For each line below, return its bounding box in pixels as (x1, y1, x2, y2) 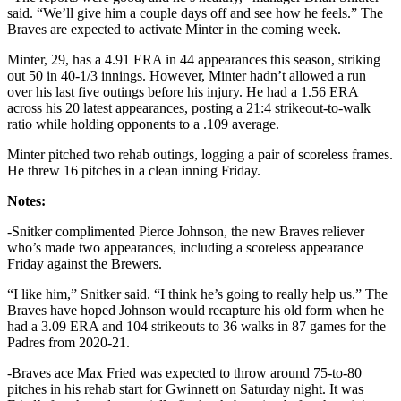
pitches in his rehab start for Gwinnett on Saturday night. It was (7, 381, 363, 397)
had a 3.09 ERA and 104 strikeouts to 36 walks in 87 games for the (7, 319, 386, 335)
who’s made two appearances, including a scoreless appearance (7, 240, 363, 256)
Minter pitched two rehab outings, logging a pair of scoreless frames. (7, 147, 393, 163)
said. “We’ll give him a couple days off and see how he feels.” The (7, 5, 383, 21)
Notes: (7, 193, 46, 209)
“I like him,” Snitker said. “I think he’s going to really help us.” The (7, 286, 388, 303)
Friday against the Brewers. (7, 256, 162, 272)
